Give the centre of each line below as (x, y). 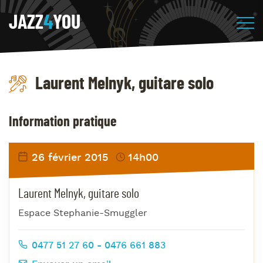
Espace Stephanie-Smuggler (83, 213)
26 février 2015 (68, 159)
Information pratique (63, 122)
